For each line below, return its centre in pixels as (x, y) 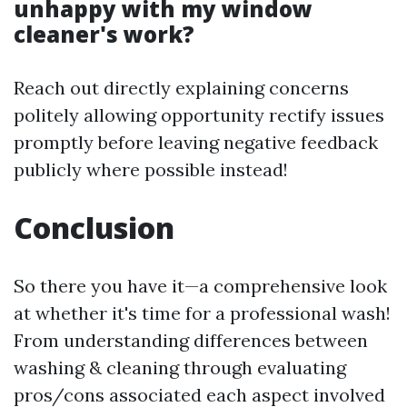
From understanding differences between (191, 340)
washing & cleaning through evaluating (180, 367)
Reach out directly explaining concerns (181, 88)
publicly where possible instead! (151, 169)
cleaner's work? (104, 34)
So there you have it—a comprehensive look (200, 286)
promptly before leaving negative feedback (196, 142)
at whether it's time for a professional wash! (202, 313)
